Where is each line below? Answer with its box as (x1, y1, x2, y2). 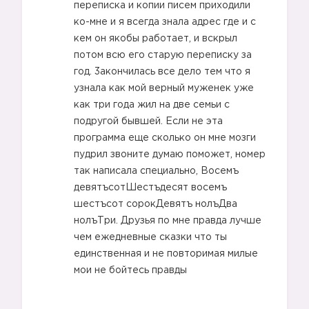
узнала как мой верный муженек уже (74, 84, 254, 92)
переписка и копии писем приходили (74, 1, 250, 10)
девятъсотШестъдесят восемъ (74, 183, 227, 192)
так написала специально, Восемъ (74, 167, 239, 175)
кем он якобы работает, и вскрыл (74, 34, 237, 43)
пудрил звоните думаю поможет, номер (74, 150, 266, 159)
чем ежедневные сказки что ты (74, 233, 227, 241)
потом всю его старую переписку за (74, 51, 252, 59)
